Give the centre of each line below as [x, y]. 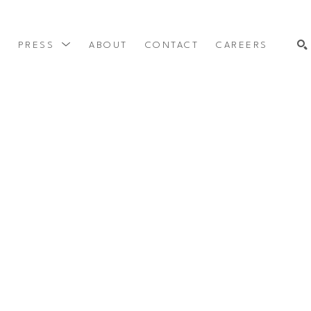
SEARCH [219, 103]
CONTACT [171, 45]
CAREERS [242, 45]
